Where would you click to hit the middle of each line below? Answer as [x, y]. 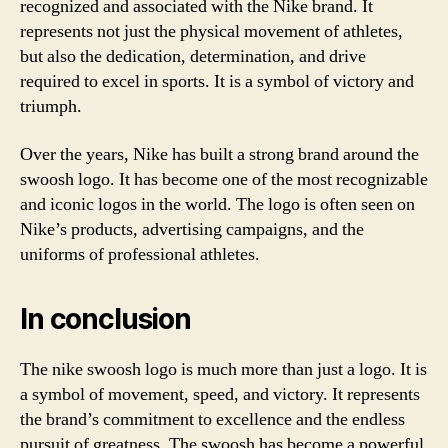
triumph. [51, 106]
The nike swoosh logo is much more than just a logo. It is [223, 369]
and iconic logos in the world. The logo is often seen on [217, 204]
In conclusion [105, 318]
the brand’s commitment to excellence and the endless [212, 419]
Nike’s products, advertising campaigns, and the [192, 229]
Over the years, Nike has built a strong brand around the [219, 154]
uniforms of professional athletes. [140, 254]
